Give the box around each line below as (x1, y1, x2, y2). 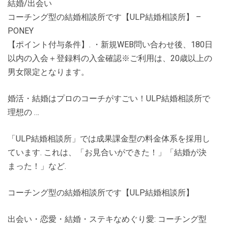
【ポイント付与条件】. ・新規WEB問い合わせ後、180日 (8, 40, 213, 49)
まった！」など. (8, 161, 66, 171)
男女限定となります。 (8, 67, 89, 77)
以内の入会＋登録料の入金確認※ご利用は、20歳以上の (8, 53, 212, 63)
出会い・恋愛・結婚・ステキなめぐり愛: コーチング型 (8, 214, 207, 224)
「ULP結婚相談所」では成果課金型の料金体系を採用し (8, 134, 210, 144)
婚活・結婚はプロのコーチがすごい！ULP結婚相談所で (8, 94, 210, 103)
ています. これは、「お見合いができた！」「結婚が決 (8, 148, 207, 157)
